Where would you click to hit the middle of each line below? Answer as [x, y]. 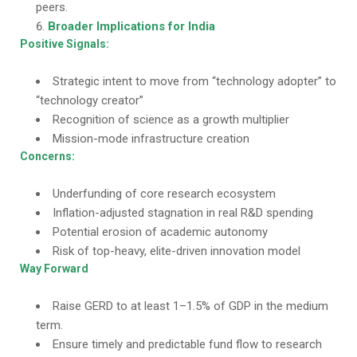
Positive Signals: [65, 44]
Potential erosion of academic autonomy [160, 232]
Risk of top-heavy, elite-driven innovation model [177, 251]
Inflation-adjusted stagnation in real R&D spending [183, 213]
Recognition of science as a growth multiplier [171, 120]
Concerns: [47, 156]
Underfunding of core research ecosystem [164, 194]
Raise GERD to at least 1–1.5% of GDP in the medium [190, 306]
